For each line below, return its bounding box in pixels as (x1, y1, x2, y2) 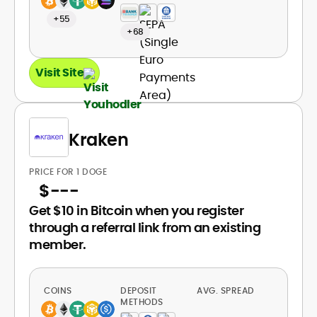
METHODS (120, 296, 163, 308)
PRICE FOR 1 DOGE (29, 166, 107, 178)
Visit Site (35, 64, 83, 81)
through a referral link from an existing (29, 219, 260, 236)
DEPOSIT (120, 284, 157, 296)
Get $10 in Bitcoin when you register (29, 202, 243, 219)
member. (29, 236, 86, 253)
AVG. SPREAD (197, 284, 257, 296)
